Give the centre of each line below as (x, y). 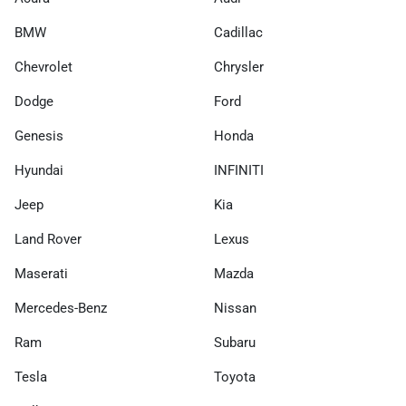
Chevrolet (43, 67)
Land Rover (48, 239)
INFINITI (239, 170)
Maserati (41, 274)
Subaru (235, 343)
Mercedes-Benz (61, 308)
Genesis (39, 136)
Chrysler (239, 67)
